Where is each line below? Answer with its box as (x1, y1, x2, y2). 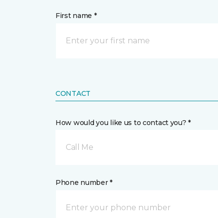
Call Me (66, 143, 93, 152)
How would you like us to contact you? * (55, 118, 191, 127)
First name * (55, 11, 97, 20)
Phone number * (55, 178, 113, 187)
